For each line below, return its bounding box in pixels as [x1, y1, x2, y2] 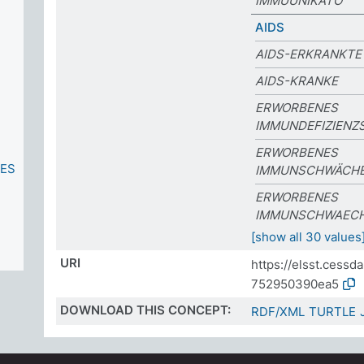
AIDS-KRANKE [255, 73, 338, 89]
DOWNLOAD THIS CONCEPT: [60, 302, 231, 318]
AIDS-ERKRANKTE [255, 46, 362, 62]
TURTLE [309, 304, 356, 319]
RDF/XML [251, 304, 305, 319]
